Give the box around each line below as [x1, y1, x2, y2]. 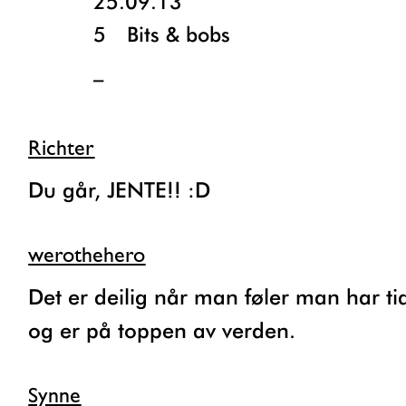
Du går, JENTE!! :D [43, 176, 211, 203]
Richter [28, 139, 95, 160]
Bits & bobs [127, 21, 231, 46]
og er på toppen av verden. [28, 316, 296, 343]
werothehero [28, 246, 146, 267]
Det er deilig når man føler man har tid [28, 283, 44, 310]
